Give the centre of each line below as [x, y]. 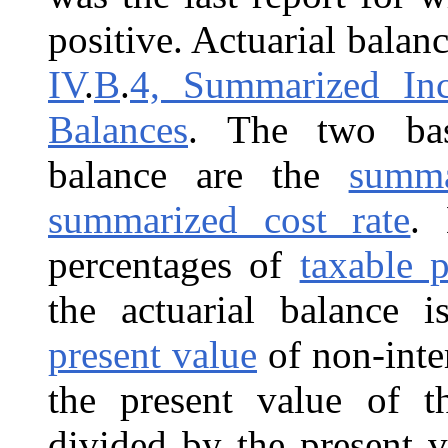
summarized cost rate [229, 219]
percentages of [174, 264]
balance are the [198, 174]
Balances [118, 129]
